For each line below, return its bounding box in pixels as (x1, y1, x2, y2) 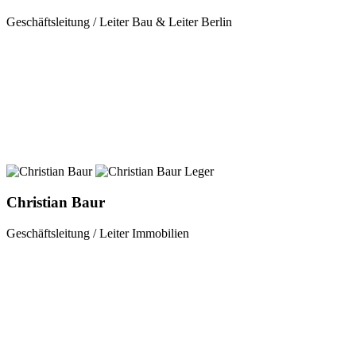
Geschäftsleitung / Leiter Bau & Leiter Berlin (6, 15, 232, 29)
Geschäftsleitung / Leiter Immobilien (6, 226, 189, 240)
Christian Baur (6, 193, 105, 211)
